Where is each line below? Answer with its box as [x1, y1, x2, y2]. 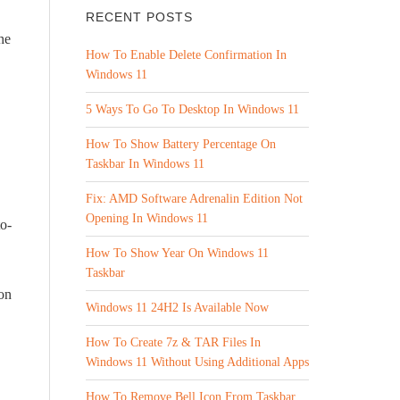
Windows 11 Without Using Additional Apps [86, 355, 309, 369]
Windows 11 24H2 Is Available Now [86, 301, 269, 314]
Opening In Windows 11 [86, 212, 208, 225]
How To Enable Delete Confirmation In [86, 48, 287, 62]
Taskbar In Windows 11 [86, 157, 204, 171]
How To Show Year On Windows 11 [86, 246, 269, 260]
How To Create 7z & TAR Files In [86, 336, 261, 349]
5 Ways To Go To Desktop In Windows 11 [86, 103, 299, 116]
